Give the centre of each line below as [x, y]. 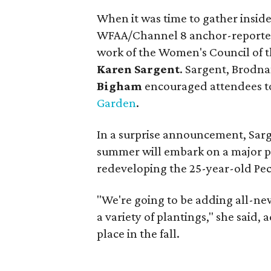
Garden [116, 103]
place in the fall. [138, 233]
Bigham [119, 86]
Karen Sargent [138, 69]
